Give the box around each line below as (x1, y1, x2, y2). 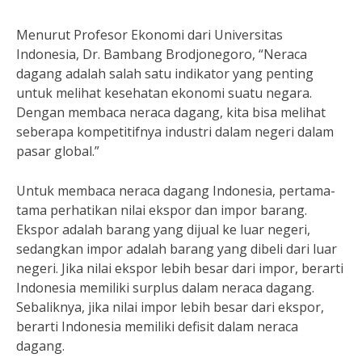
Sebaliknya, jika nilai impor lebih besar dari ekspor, (16, 298, 324, 316)
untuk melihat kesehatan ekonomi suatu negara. (16, 84, 312, 102)
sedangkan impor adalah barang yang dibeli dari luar (16, 240, 337, 258)
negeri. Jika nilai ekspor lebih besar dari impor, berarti (16, 259, 343, 277)
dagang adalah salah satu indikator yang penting (16, 65, 314, 82)
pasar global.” (16, 142, 99, 160)
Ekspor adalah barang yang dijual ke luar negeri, (16, 221, 310, 238)
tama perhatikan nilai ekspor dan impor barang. (16, 201, 307, 219)
